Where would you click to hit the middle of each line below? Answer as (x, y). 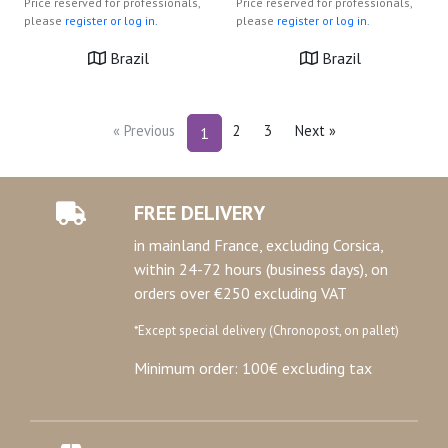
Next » (315, 130)
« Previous (143, 130)
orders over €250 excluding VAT (240, 293)
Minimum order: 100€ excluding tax (253, 368)
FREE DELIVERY (199, 213)
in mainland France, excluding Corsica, (258, 245)
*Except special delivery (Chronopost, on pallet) (266, 330)
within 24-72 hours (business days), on (261, 269)
